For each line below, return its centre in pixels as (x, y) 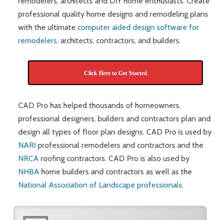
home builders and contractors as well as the (116, 171)
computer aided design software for (138, 27)
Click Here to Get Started (115, 73)
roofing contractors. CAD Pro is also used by (114, 158)
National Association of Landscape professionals (100, 185)
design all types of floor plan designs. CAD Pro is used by (115, 132)
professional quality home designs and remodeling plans (113, 14)
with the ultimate (48, 27)
